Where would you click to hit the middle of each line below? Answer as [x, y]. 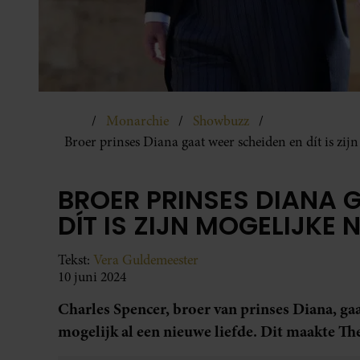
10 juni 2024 [92, 276]
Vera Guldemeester [146, 260]
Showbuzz [221, 121]
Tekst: [76, 260]
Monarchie [137, 121]
